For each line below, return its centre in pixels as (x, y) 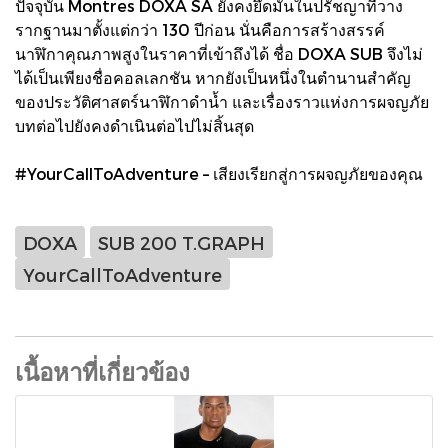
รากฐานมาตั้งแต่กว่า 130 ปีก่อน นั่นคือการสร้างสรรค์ (200, 30)
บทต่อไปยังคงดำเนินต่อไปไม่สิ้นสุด (134, 126)
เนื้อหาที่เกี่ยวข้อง (102, 371)
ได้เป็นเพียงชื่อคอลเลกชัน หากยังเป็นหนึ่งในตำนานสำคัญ (213, 78)
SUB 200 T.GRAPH (181, 242)
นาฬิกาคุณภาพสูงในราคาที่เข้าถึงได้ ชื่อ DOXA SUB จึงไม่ (219, 54)
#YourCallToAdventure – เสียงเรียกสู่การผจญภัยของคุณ (219, 174)
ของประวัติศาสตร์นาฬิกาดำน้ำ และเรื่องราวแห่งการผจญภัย (222, 102)
